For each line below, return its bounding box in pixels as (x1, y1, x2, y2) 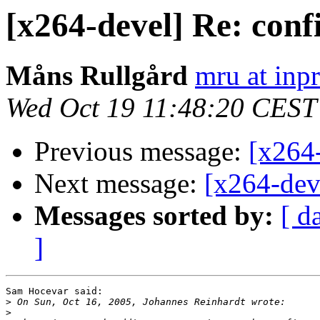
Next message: (34, 168, 204, 199)
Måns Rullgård (6, 60, 188, 91)
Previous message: (34, 136, 249, 167)
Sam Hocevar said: (6, 286, 103, 297)
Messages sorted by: (34, 200, 274, 231)
